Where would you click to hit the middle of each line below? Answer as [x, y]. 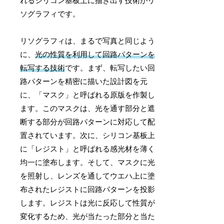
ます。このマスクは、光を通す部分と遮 [88, 108]
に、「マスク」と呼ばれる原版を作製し [88, 95]
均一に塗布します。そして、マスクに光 [88, 162]
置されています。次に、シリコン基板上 [88, 135]
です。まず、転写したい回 [110, 68]
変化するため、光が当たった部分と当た [88, 216]
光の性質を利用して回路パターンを [95, 54]
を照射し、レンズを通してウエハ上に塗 [88, 176]
